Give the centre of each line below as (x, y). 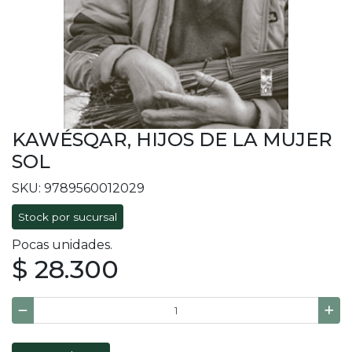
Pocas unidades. (62, 245)
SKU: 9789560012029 (78, 189)
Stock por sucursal (68, 217)
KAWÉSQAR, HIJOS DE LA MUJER (172, 140)
